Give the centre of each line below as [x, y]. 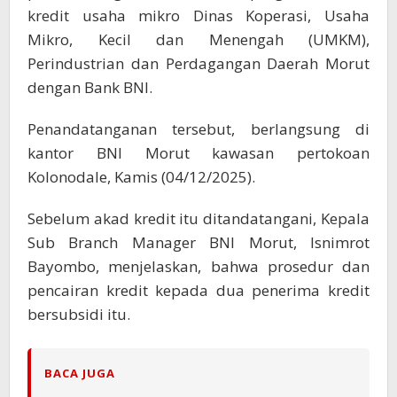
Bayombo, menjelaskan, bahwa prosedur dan [198, 266]
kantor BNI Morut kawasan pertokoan [198, 152]
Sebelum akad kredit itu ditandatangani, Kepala [198, 218]
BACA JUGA [80, 373]
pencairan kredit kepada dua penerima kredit [198, 290]
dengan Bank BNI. [90, 87]
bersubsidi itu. [79, 314]
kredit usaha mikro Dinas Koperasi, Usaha [198, 15]
